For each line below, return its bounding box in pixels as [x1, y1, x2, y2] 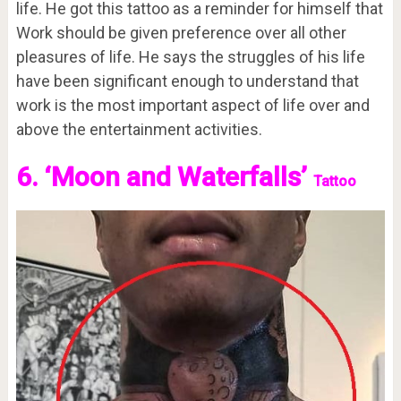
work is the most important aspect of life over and [15, 96, 370, 115]
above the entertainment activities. [15, 120, 262, 140]
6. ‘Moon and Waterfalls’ [15, 161, 313, 193]
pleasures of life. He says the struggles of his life [15, 47, 365, 67]
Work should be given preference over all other [15, 23, 346, 43]
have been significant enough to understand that [15, 72, 359, 91]
